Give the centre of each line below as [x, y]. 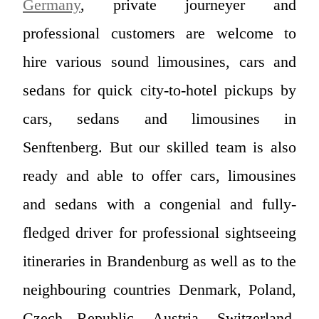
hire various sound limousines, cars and [159, 61]
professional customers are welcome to [159, 33]
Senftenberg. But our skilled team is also [159, 147]
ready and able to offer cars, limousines [159, 175]
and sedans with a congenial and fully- [159, 204]
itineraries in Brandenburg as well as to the [159, 261]
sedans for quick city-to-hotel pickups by [159, 90]
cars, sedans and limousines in [159, 118]
